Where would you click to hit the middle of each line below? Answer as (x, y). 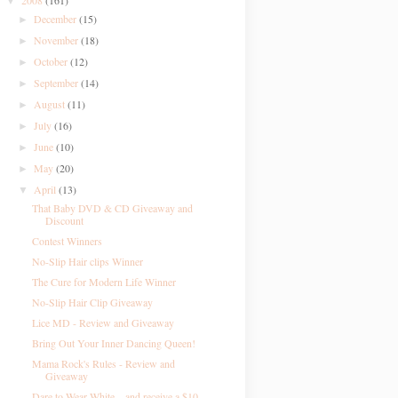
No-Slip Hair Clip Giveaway (92, 302)
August (51, 104)
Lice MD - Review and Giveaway (103, 322)
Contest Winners (67, 241)
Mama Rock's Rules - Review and (103, 363)
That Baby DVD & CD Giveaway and (112, 208)
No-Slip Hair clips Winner (87, 261)
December (57, 19)
